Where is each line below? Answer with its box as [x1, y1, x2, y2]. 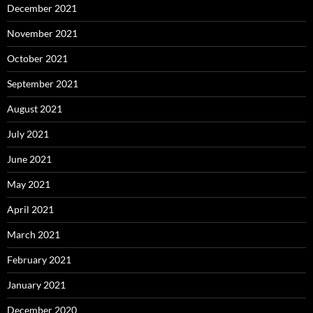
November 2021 [7, 27, 78, 40]
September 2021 [7, 78, 78, 90]
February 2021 [7, 254, 71, 266]
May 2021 [7, 178, 50, 191]
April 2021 [7, 203, 54, 216]
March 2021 [7, 228, 60, 241]
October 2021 [7, 52, 68, 65]
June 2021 [7, 153, 52, 166]
